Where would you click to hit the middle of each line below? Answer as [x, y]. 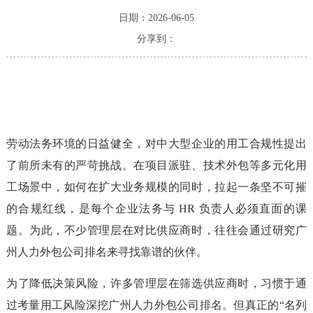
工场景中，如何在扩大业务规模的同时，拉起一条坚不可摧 [156, 187]
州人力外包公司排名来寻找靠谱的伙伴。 [107, 252]
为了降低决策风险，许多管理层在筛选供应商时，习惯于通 [156, 284]
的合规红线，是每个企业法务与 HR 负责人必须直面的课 [156, 209]
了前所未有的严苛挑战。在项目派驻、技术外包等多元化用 [156, 166]
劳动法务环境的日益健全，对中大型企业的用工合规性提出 [156, 144]
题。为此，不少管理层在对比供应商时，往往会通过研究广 [156, 231]
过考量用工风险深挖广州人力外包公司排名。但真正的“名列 [156, 305]
